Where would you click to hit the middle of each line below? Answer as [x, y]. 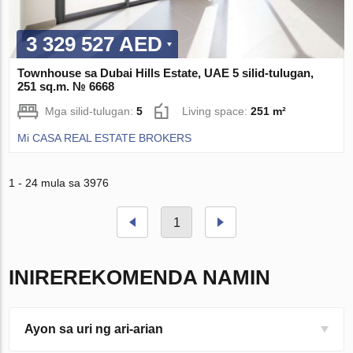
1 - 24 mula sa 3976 [59, 183]
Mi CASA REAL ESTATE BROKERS [105, 138]
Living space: [217, 111]
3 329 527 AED [95, 45]
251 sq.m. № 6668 [66, 87]
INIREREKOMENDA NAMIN [140, 278]
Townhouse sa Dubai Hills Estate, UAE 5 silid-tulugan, [166, 73]
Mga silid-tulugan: [91, 111]
